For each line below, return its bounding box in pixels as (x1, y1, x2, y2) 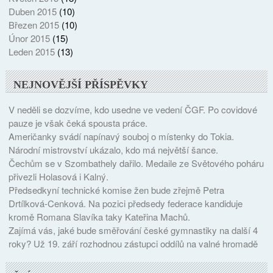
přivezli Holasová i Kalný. (8, 169, 108, 183)
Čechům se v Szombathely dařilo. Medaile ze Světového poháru (8, 156, 264, 169)
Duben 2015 (8, 4, 57, 18)
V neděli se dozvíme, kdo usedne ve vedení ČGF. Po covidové (8, 102, 257, 116)
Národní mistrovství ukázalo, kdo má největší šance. (8, 143, 218, 156)
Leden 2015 (8, 44, 55, 58)
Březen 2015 (8, 18, 59, 31)
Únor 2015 (8, 31, 50, 44)
